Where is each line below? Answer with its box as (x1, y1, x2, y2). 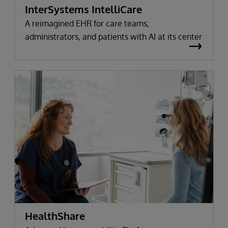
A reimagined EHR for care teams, (25, 18, 149, 29)
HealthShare (25, 209, 85, 223)
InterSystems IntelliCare (25, 3, 142, 16)
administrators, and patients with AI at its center (25, 32, 202, 42)
